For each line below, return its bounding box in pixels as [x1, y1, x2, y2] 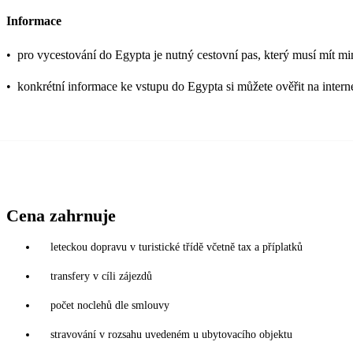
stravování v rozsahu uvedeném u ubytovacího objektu [50, 328, 292, 340]
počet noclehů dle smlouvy [50, 299, 169, 311]
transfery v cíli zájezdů [50, 269, 152, 282]
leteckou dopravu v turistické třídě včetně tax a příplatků [50, 240, 303, 253]
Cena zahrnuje [6, 205, 116, 225]
